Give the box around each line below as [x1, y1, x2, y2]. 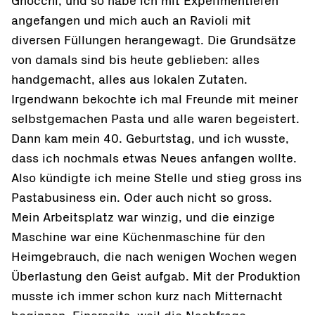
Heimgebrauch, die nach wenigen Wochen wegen [11, 251, 297, 264]
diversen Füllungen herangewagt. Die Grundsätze [11, 34, 296, 47]
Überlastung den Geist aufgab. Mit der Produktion [11, 271, 300, 283]
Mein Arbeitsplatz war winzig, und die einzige [11, 212, 275, 224]
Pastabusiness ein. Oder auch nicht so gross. [11, 192, 272, 205]
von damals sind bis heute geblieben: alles [11, 54, 259, 67]
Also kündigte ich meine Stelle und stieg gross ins [11, 172, 302, 185]
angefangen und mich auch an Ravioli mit [11, 15, 251, 27]
